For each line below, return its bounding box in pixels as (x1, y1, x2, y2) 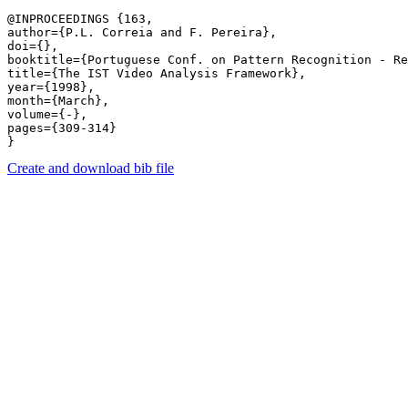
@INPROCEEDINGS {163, (7, 12, 153, 25)
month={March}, (7, 94, 109, 107)
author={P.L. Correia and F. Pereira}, (7, 25, 277, 39)
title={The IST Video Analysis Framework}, (7, 66, 306, 80)
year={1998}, (7, 80, 95, 94)
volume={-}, (7, 107, 87, 121)
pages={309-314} (7, 121, 124, 135)
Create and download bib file (7, 160, 174, 176)
